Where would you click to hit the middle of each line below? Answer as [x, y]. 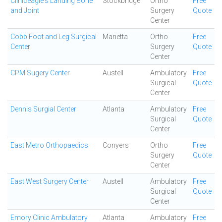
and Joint [25, 10]
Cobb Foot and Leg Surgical [54, 37]
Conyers [116, 145]
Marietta [115, 37]
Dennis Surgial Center [43, 109]
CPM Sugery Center [40, 73]
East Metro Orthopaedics [49, 145]
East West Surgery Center [50, 181]
